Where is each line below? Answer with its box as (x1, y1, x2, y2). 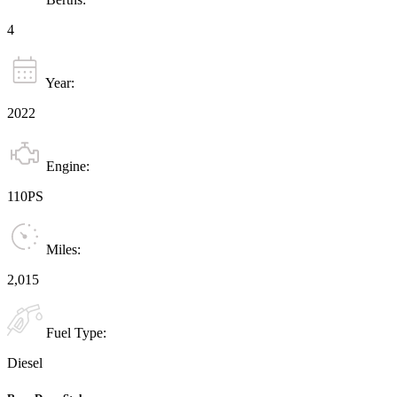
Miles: (43, 242, 81, 258)
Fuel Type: (43, 325, 106, 341)
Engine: (43, 159, 90, 175)
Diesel (7, 355, 43, 371)
